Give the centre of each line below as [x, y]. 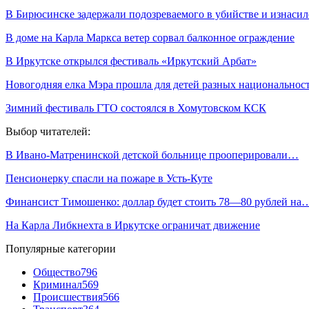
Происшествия [68, 297]
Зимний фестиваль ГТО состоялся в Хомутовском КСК [136, 108]
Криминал [58, 284]
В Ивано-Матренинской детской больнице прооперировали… [152, 154]
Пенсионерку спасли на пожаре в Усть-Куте [109, 178]
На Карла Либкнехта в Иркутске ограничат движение [133, 225]
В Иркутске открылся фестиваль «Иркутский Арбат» [131, 61]
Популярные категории [61, 248]
